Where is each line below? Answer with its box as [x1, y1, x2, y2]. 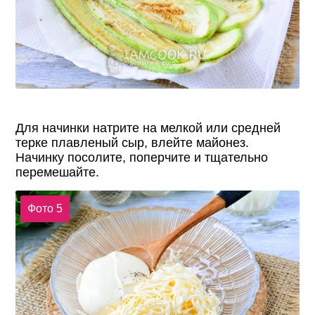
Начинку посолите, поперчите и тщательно [15, 150, 269, 165]
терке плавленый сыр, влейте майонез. [15, 136, 250, 150]
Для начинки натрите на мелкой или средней [15, 121, 281, 136]
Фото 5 [27, 202, 63, 214]
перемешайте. [15, 165, 100, 180]
